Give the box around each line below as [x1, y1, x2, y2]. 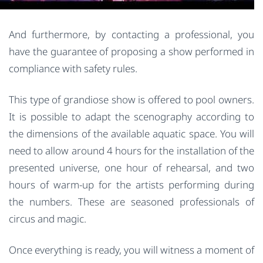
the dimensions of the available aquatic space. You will [9, 126, 254, 140]
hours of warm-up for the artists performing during [9, 177, 254, 191]
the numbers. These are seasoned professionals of [9, 194, 254, 208]
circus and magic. [9, 211, 86, 225]
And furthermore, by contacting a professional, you [9, 27, 254, 41]
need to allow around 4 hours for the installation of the [9, 143, 254, 157]
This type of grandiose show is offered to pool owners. [9, 92, 254, 106]
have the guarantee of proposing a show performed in [9, 44, 254, 58]
